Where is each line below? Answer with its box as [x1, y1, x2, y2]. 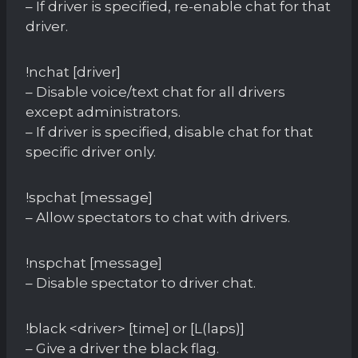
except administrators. [26, 103, 181, 120]
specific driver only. [26, 143, 156, 160]
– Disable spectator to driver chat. [26, 274, 256, 291]
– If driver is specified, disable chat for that [26, 123, 313, 140]
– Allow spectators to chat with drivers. [26, 209, 290, 225]
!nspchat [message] [26, 254, 162, 271]
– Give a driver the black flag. [26, 340, 219, 356]
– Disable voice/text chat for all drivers [26, 83, 285, 100]
